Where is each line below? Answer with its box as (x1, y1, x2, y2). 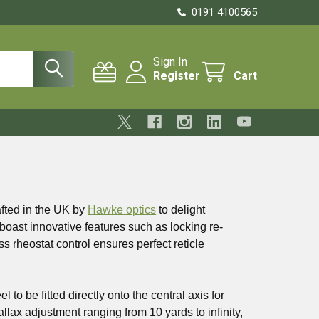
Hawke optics (88, 204, 157, 216)
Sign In (153, 55, 187, 68)
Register (153, 69, 200, 83)
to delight (156, 204, 206, 216)
